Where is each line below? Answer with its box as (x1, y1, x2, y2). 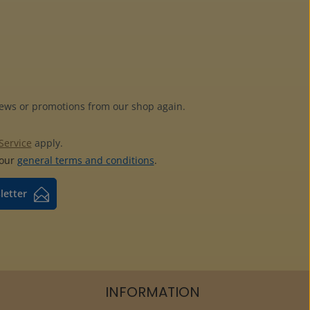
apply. (31, 136, 63, 150)
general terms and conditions (17, 154, 154, 167)
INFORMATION (105, 282, 200, 302)
